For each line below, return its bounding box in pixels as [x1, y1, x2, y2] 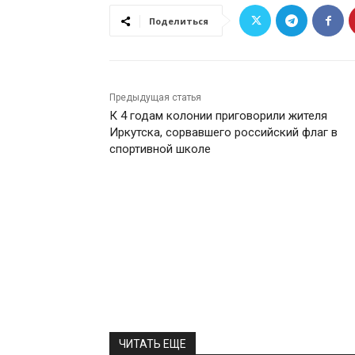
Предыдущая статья [109, 92, 201, 104]
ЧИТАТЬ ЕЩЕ [119, 338, 186, 351]
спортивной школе [109, 142, 211, 157]
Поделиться [149, 15, 208, 28]
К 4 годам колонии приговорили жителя [109, 109, 327, 124]
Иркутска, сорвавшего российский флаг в [109, 125, 338, 140]
